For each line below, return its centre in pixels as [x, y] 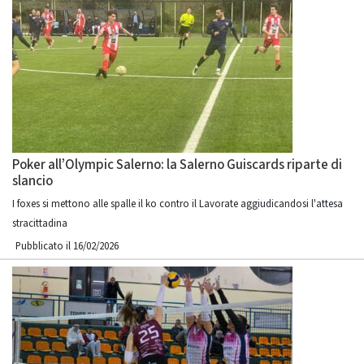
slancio [32, 181]
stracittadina [40, 223]
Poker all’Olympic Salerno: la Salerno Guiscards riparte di [177, 165]
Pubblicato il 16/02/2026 [67, 246]
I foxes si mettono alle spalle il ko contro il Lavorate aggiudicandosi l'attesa [178, 204]
